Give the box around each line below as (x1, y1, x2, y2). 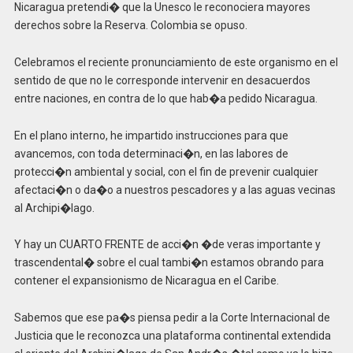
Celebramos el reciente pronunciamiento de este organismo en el (13, 55, 338, 69)
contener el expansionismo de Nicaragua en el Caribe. (13, 274, 279, 288)
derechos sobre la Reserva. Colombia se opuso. (13, 18, 247, 32)
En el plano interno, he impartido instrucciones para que (13, 128, 288, 142)
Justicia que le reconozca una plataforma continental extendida (13, 329, 331, 343)
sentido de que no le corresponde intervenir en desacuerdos (13, 73, 310, 87)
